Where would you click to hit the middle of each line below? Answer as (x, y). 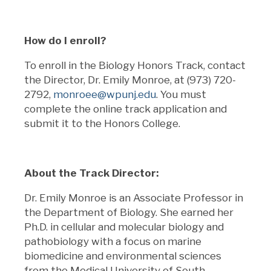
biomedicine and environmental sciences (123, 256)
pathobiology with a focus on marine (113, 241)
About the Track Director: (91, 173)
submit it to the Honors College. (103, 123)
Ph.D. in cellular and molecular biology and (124, 227)
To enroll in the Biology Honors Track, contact (135, 65)
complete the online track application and (126, 109)
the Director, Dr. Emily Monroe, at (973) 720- (130, 80)
